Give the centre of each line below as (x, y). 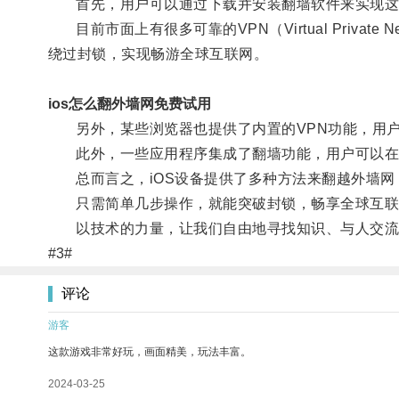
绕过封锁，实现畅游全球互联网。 (158, 53)
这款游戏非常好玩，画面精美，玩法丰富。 (150, 351)
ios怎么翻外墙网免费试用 (129, 103)
